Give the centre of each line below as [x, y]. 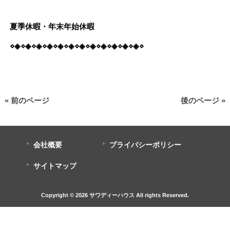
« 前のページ [27, 101]
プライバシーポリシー [145, 145]
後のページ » [203, 101]
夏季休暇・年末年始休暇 [52, 27]
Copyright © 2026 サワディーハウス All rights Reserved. [115, 195]
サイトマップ [55, 166]
